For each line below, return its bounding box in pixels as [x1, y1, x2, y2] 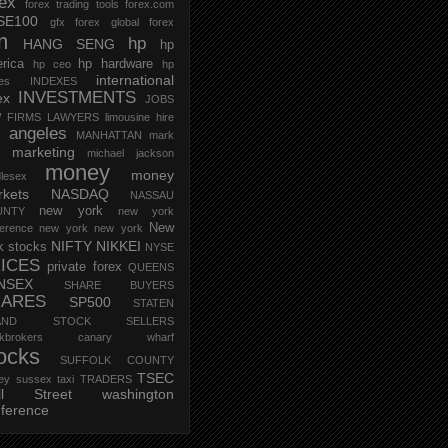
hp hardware [78, 57, 154, 72]
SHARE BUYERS [63, 279, 174, 292]
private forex [47, 260, 122, 275]
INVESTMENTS [18, 88, 136, 108]
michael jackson [87, 147, 175, 160]
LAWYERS [47, 111, 99, 124]
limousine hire [105, 111, 174, 124]
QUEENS [128, 261, 175, 274]
